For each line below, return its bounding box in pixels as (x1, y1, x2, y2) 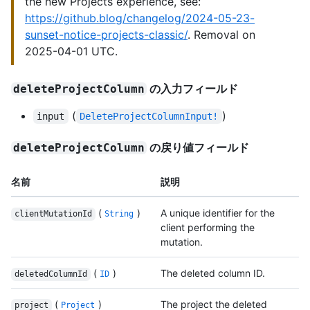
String (104, 209, 134, 219)
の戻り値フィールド (147, 140, 250, 155)
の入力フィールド (147, 82, 239, 96)
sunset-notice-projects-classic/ (25, 28, 188, 42)
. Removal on (188, 28, 255, 42)
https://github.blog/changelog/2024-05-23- (25, 11, 255, 26)
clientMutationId (14, 209, 92, 219)
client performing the (161, 221, 255, 234)
